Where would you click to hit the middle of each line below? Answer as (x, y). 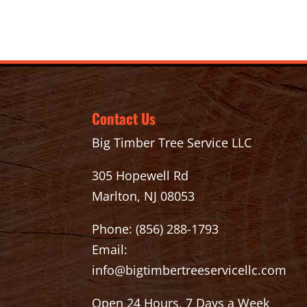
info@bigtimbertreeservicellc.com (189, 270)
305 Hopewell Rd (140, 175)
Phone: (114, 229)
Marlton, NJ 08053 (144, 196)
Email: (110, 249)
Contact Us (124, 118)
